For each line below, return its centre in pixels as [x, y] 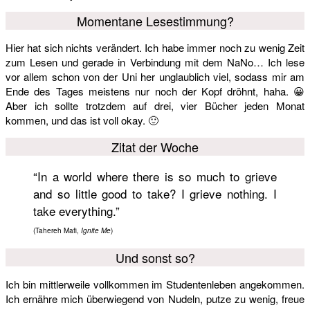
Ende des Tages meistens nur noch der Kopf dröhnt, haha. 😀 [155, 91]
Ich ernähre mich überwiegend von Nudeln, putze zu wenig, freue [155, 299]
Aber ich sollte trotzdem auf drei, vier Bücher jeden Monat [155, 106]
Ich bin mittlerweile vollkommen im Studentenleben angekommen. [155, 284]
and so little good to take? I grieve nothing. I [155, 194]
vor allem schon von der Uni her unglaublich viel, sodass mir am [155, 77]
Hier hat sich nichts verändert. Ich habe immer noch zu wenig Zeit [155, 48]
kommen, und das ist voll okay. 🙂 [82, 120]
